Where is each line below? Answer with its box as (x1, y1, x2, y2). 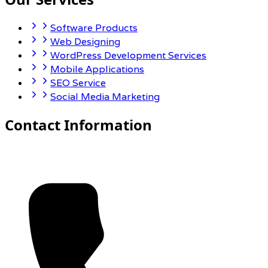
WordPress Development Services (50, 49, 206, 62)
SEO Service (50, 77, 106, 90)
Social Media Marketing (50, 90, 160, 103)
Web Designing (50, 35, 120, 48)
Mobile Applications (50, 63, 144, 76)
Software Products (50, 22, 138, 35)
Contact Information (5, 115, 152, 135)
